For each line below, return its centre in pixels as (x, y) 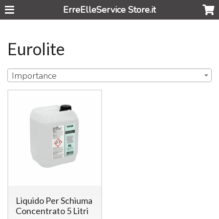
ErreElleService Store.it (109, 10)
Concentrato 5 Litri (52, 210)
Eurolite (36, 48)
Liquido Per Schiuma (54, 200)
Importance (34, 76)
